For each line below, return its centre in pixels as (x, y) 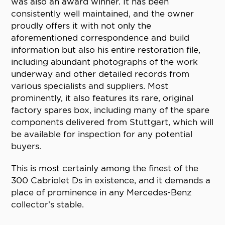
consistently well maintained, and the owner (103, 14)
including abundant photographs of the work (105, 62)
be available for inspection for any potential (102, 134)
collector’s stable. (48, 205)
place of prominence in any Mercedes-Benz (101, 193)
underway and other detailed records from (100, 74)
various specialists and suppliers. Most (90, 86)
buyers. (26, 146)
